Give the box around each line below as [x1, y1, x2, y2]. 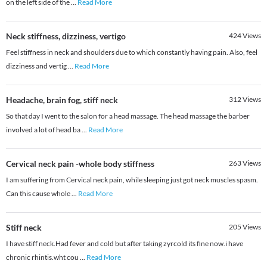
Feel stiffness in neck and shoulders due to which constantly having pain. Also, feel [6, 48, 257, 57]
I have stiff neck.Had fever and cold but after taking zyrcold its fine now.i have [6, 239, 243, 249]
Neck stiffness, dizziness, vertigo [6, 31, 126, 42]
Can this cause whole [6, 189, 72, 198]
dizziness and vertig [6, 61, 68, 71]
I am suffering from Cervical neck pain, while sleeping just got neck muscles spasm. [6, 175, 258, 185]
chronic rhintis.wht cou [6, 253, 80, 262]
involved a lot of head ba [6, 125, 82, 135]
